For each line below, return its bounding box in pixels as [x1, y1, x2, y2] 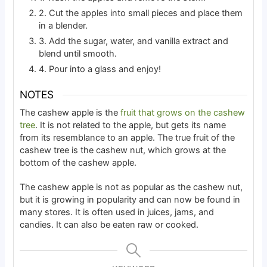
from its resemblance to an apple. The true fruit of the [20, 132, 235, 143]
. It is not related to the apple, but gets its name [35, 119, 226, 131]
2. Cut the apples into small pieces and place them [39, 8, 243, 19]
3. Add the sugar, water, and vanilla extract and [39, 36, 229, 47]
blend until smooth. [39, 48, 117, 60]
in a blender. [39, 20, 88, 32]
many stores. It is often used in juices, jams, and [20, 206, 215, 218]
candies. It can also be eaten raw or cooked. [20, 219, 199, 230]
